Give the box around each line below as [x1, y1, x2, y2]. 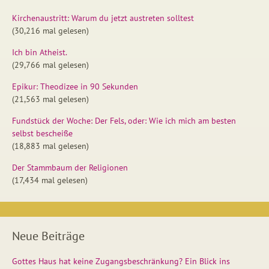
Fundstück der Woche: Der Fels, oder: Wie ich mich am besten [12, 115, 236, 127]
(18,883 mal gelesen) [12, 141, 89, 152]
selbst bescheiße [12, 128, 73, 139]
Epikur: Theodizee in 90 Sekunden [12, 81, 138, 92]
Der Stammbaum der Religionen [12, 162, 128, 174]
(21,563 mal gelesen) [12, 94, 89, 105]
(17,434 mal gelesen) [12, 175, 88, 186]
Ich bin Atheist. [12, 47, 67, 58]
